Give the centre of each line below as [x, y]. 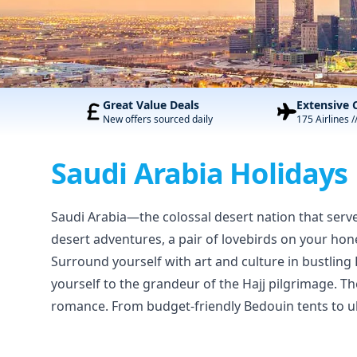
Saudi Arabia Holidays [200, 173]
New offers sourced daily [157, 119]
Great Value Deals [151, 105]
